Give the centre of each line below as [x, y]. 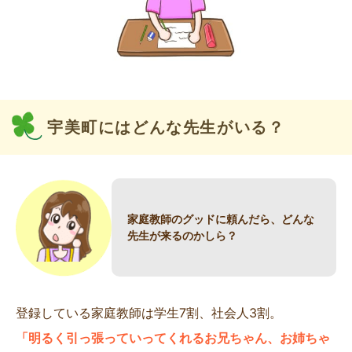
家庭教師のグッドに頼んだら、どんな [221, 219]
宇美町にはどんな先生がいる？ [166, 127]
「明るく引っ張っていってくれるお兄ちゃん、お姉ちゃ [173, 337]
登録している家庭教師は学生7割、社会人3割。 [149, 312]
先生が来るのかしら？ [183, 235]
